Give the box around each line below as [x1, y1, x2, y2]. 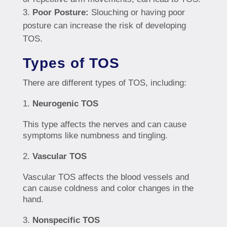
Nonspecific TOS [32, 215, 100, 225]
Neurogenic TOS [32, 99, 98, 109]
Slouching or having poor [88, 8, 185, 18]
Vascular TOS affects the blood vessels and [22, 172, 189, 182]
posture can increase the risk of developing [22, 21, 186, 31]
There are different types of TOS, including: [22, 78, 186, 88]
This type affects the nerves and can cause [22, 120, 186, 130]
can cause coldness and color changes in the [22, 183, 194, 194]
